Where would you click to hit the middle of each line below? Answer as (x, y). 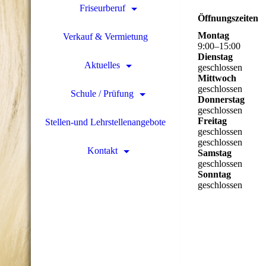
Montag (213, 36)
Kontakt (102, 151)
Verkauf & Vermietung (105, 37)
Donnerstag (221, 100)
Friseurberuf (102, 8)
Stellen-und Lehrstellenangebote (105, 122)
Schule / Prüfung (102, 94)
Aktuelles (102, 65)
